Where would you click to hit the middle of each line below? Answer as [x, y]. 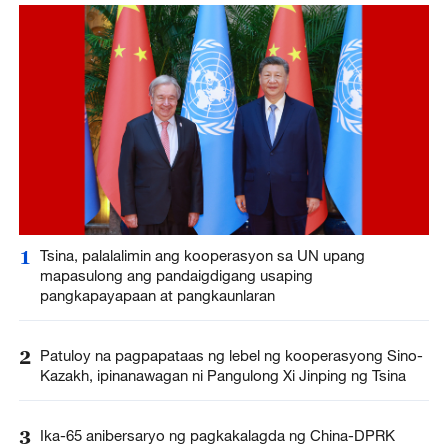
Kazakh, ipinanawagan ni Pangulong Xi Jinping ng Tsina [222, 374]
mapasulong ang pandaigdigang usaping [176, 274]
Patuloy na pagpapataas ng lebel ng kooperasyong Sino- [231, 354]
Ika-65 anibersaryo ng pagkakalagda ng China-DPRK [217, 435]
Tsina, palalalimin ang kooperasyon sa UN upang [202, 254]
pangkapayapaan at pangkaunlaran [157, 294]
